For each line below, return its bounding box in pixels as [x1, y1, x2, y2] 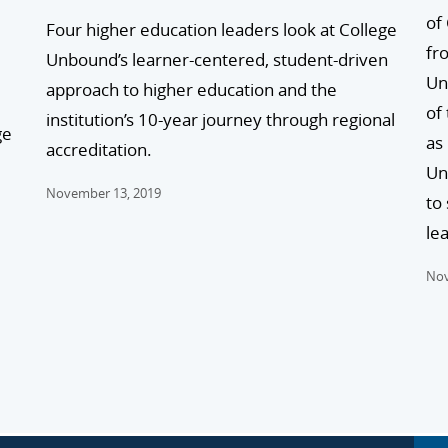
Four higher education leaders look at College [46, 18, 397, 42]
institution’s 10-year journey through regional [46, 108, 395, 132]
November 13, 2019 [46, 184, 161, 203]
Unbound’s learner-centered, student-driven [46, 48, 388, 72]
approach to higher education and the [46, 78, 337, 102]
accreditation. [46, 138, 152, 162]
